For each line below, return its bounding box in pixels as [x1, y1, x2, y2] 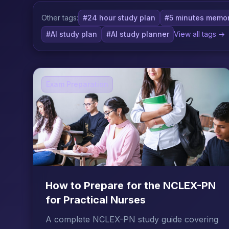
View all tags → [174, 30, 225, 38]
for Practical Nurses [45, 194, 146, 206]
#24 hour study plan [83, 13, 155, 22]
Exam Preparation [46, 80, 108, 88]
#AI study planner [106, 30, 169, 38]
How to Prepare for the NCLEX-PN [45, 179, 216, 192]
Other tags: [41, 13, 78, 22]
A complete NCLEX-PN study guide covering [45, 214, 218, 224]
